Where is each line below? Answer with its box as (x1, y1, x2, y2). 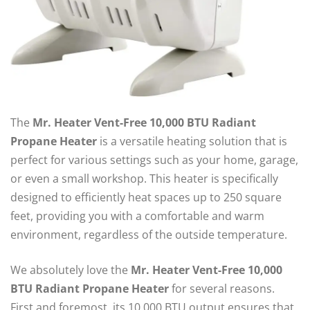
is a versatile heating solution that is (97, 134, 287, 149)
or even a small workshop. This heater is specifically (10, 171, 278, 186)
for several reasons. (169, 281, 275, 296)
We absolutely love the (10, 262, 131, 277)
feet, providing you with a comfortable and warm (10, 208, 264, 224)
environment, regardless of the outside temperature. (10, 227, 287, 242)
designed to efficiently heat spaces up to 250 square (10, 190, 282, 205)
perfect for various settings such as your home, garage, (10, 152, 298, 167)
